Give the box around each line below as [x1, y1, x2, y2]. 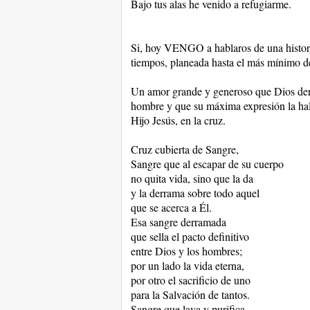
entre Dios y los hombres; [130, 244, 242, 258]
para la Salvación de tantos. [130, 287, 250, 302]
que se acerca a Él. [130, 200, 212, 215]
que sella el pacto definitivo [130, 229, 249, 244]
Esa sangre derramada [130, 215, 226, 229]
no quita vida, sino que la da [130, 171, 253, 185]
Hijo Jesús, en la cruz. [130, 113, 226, 127]
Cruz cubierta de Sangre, [130, 142, 239, 156]
